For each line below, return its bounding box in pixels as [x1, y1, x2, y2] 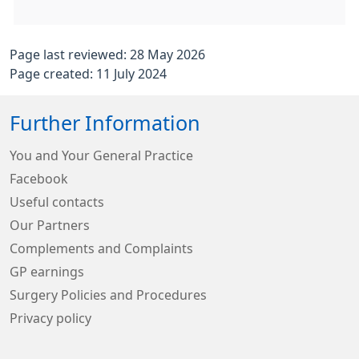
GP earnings [10, 265, 84, 279]
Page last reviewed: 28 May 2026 [10, 48, 205, 62]
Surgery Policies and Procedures [10, 288, 207, 302]
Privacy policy [10, 312, 91, 325]
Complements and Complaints [10, 242, 193, 256]
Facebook [10, 172, 68, 186]
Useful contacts [10, 196, 104, 209]
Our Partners [10, 219, 90, 232]
